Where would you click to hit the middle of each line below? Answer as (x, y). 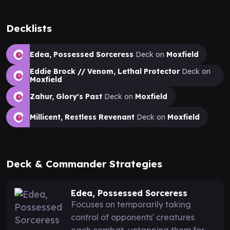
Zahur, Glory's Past (66, 96)
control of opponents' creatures (133, 217)
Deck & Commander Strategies (84, 164)
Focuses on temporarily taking (131, 204)
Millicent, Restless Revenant (82, 117)
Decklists (29, 28)
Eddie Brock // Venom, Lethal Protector (105, 71)
